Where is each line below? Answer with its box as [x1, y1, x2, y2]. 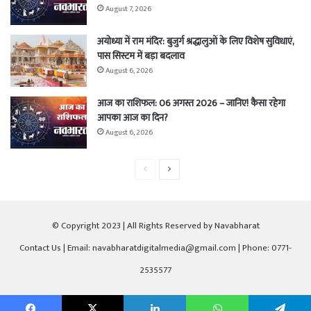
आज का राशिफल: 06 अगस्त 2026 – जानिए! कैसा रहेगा [97, 95, 285, 112]
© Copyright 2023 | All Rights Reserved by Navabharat [51, 218, 260, 234]
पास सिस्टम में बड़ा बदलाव [97, 48, 185, 65]
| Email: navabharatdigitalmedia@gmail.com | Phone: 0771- [61, 240, 292, 256]
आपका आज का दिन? [97, 110, 168, 126]
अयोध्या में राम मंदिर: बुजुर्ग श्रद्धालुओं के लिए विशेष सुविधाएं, [97, 33, 294, 50]
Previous [146, 162, 177, 176]
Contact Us [19, 240, 61, 256]
